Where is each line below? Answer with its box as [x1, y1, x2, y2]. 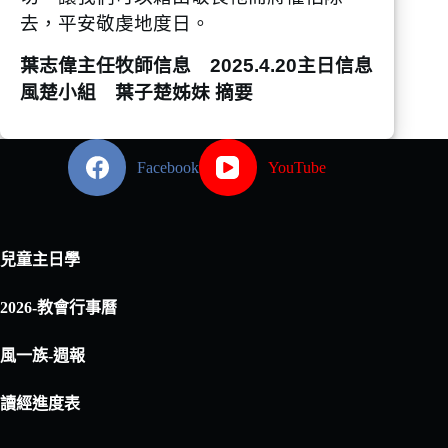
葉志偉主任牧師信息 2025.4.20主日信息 [20, 54, 373, 76]
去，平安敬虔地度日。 [20, 13, 210, 35]
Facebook [137, 158, 200, 176]
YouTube [267, 158, 326, 176]
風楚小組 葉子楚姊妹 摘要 [20, 81, 253, 103]
